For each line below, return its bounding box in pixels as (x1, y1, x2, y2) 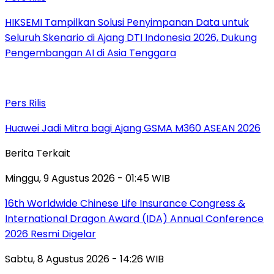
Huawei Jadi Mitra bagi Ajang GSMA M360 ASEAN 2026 (5, 120, 261, 135)
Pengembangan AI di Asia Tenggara (5, 45, 176, 60)
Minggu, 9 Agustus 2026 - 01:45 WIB (5, 171, 170, 185)
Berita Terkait (5, 146, 70, 160)
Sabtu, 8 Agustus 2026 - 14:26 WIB (5, 251, 164, 266)
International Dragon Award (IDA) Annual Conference (5, 211, 264, 226)
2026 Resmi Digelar (5, 226, 96, 241)
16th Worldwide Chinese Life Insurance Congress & (5, 196, 245, 210)
